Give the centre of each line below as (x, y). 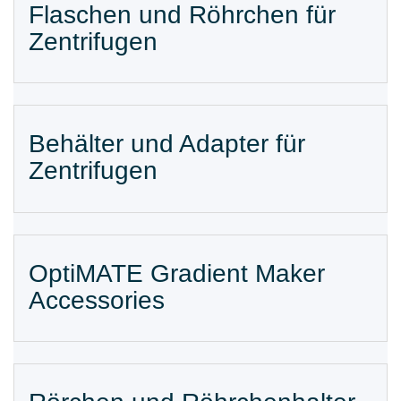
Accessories (97, 300)
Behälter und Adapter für (167, 144)
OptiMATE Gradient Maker (177, 273)
